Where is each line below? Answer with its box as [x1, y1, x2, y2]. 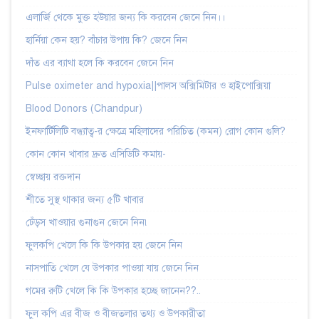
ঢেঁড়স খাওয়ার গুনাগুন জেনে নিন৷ [26, 216, 149, 229]
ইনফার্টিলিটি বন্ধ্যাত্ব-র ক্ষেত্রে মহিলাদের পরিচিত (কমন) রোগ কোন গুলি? [26, 125, 286, 137]
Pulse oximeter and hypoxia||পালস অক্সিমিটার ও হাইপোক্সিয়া [26, 79, 271, 92]
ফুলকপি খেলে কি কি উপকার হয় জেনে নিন [26, 239, 182, 251]
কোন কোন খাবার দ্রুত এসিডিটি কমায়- [26, 147, 166, 160]
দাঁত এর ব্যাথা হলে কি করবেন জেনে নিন [26, 56, 174, 69]
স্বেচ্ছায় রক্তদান [26, 170, 80, 183]
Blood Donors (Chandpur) [26, 102, 142, 115]
